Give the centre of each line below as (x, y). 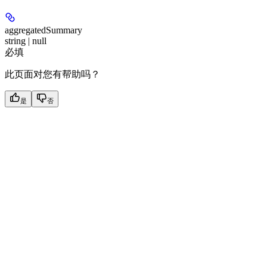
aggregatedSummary (44, 30)
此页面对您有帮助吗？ (52, 74)
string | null (26, 41)
